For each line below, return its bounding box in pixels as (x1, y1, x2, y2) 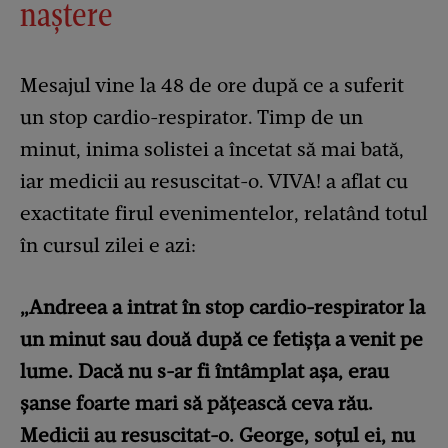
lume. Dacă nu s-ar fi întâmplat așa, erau (20, 359, 389, 384)
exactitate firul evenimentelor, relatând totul (20, 201, 428, 226)
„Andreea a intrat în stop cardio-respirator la (20, 295, 425, 320)
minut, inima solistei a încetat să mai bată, (20, 137, 404, 162)
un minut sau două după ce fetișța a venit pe (20, 327, 423, 352)
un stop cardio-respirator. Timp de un (20, 105, 363, 130)
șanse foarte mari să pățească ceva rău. (20, 391, 373, 416)
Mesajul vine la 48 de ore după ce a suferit (20, 73, 404, 98)
